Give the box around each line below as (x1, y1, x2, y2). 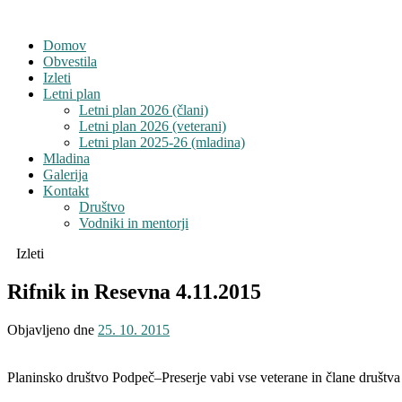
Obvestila (43, 54, 97, 69)
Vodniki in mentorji (79, 215, 188, 231)
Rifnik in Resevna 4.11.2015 (7, 279, 261, 303)
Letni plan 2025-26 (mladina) (79, 135, 245, 150)
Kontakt (43, 183, 89, 198)
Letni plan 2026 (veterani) (79, 118, 226, 134)
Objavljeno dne (7, 321, 98, 337)
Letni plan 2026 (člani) (79, 102, 208, 118)
